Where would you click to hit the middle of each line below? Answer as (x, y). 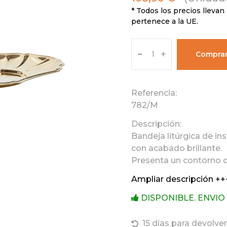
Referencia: (154, 93)
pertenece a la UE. (165, 21)
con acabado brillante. (177, 148)
